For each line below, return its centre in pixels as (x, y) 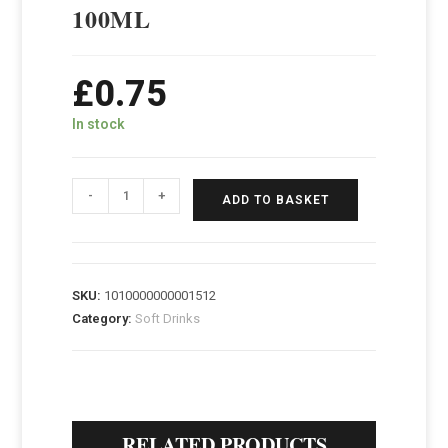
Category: (104, 318)
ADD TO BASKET (276, 200)
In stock (99, 124)
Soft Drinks (168, 318)
